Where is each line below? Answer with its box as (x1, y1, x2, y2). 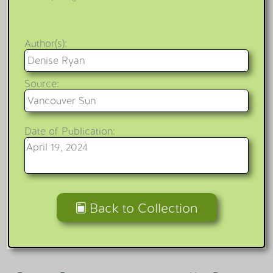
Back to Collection (85, 200, 197, 217)
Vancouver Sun (27, 94, 96, 107)
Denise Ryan (27, 54, 85, 67)
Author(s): (24, 37, 67, 50)
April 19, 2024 (26, 141, 88, 154)
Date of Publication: (24, 125, 115, 138)
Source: (24, 77, 59, 90)
